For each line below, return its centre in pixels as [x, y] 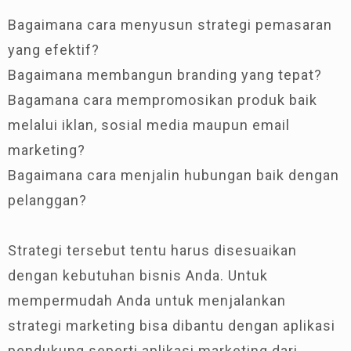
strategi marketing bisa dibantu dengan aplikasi [172, 325]
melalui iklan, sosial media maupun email [149, 125]
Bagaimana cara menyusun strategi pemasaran [170, 24]
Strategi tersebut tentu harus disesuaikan [152, 250]
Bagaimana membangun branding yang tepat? [165, 74]
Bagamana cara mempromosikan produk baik [163, 100]
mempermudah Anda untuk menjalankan [147, 300]
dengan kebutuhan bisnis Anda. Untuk [138, 275]
